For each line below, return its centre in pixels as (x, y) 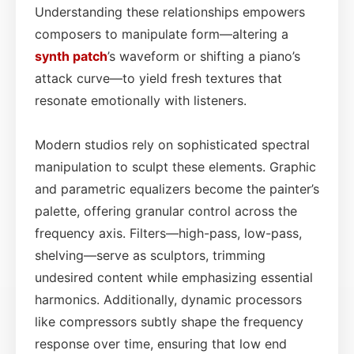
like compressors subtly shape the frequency (169, 321)
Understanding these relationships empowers (170, 11)
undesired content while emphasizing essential (174, 277)
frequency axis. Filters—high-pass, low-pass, (168, 233)
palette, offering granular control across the (166, 211)
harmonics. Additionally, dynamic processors (168, 299)
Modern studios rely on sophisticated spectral (172, 144)
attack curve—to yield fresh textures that (158, 78)
